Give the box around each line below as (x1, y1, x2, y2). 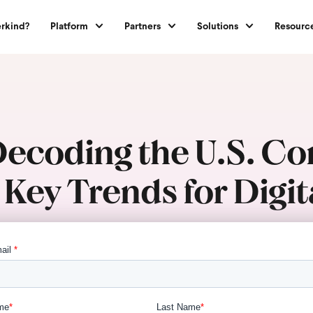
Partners (124, 21, 161, 32)
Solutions (197, 21, 238, 32)
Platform (50, 21, 88, 32)
